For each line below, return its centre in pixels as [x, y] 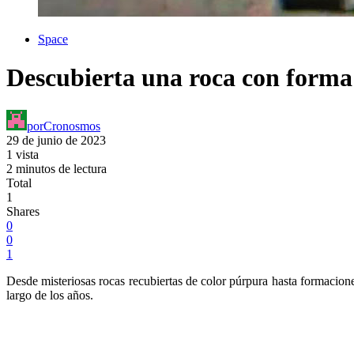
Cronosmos [72, 126]
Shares [23, 211]
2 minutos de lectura [56, 168]
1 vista [23, 154]
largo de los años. [50, 295]
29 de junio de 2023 [56, 140]
